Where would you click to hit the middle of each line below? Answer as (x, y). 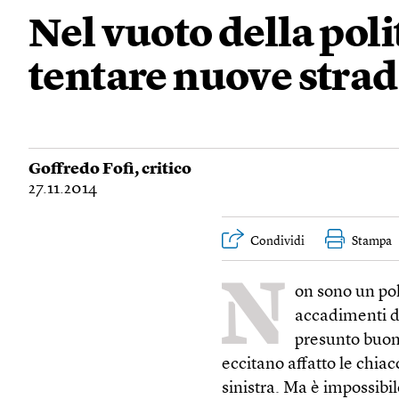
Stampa (372, 241)
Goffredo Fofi (81, 169)
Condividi (278, 241)
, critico (163, 169)
